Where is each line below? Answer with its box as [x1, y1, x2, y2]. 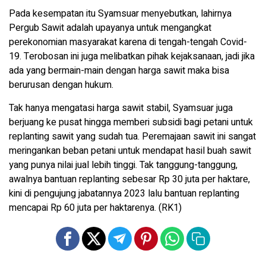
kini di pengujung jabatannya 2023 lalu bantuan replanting [9, 186, 239, 201]
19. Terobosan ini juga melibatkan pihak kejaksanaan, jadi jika [9, 49, 255, 64]
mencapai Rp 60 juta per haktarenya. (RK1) [9, 201, 182, 216]
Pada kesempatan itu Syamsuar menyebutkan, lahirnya [9, 7, 232, 21]
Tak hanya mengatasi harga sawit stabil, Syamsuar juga [9, 101, 233, 116]
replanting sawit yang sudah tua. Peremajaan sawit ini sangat [9, 129, 256, 144]
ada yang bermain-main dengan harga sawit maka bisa [9, 64, 229, 78]
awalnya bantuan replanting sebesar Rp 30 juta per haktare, [9, 172, 250, 187]
